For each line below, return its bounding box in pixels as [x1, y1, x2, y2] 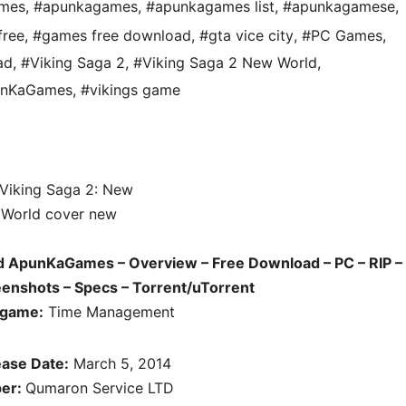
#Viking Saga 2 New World [133, 53, 317, 72]
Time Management [43, 303, 176, 322]
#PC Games [302, 26, 382, 45]
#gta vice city [199, 26, 294, 45]
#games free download [33, 26, 191, 45]
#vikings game [81, 81, 180, 100]
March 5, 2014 [68, 354, 171, 373]
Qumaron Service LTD [25, 379, 175, 398]
